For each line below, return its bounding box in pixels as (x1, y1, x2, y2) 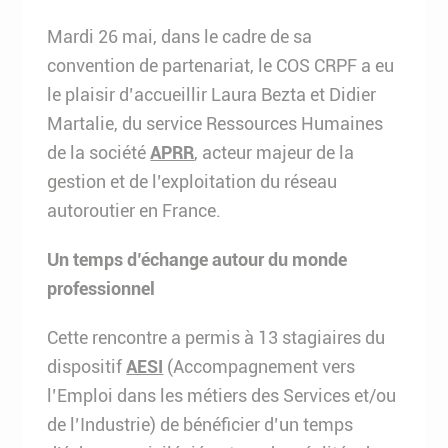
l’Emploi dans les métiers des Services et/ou (47, 385, 397, 406)
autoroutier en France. (47, 200, 222, 221)
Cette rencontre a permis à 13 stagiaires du (47, 327, 386, 348)
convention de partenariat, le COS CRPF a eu (47, 55, 395, 76)
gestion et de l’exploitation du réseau (47, 171, 338, 192)
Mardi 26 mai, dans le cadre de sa (47, 26, 313, 47)
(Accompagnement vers (163, 356, 356, 377)
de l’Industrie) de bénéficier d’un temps (47, 414, 354, 435)
